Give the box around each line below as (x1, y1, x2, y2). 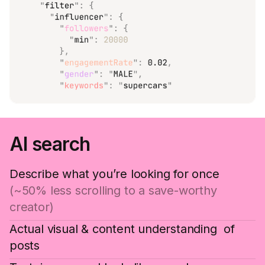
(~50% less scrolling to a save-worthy (9, 183, 217, 198)
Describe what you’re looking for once (9, 167, 219, 182)
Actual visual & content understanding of (9, 222, 235, 237)
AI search (9, 132, 91, 156)
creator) (9, 200, 54, 215)
